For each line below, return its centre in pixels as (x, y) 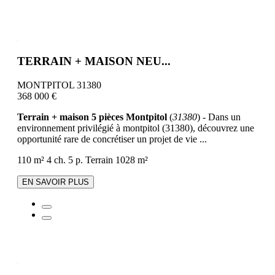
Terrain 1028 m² (117, 160)
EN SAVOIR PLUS (56, 182)
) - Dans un (219, 117)
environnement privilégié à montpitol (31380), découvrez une (136, 128)
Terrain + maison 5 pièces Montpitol (92, 117)
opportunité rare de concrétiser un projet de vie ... (112, 139)
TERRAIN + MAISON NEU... (94, 61)
